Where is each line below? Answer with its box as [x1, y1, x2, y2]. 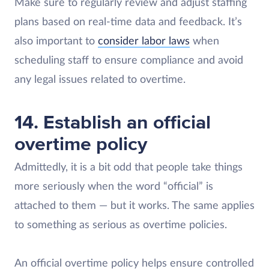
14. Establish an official [14, 110, 211, 134]
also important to [14, 35, 98, 47]
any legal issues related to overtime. [14, 74, 189, 85]
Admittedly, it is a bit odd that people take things [14, 162, 243, 173]
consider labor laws [98, 35, 190, 47]
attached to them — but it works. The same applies [14, 200, 255, 211]
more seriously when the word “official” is [14, 181, 213, 192]
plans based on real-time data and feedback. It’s [14, 16, 242, 28]
